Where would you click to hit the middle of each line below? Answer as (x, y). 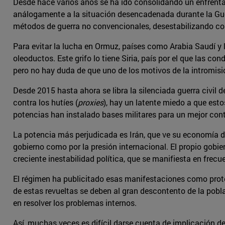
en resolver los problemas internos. (75, 203)
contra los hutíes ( (45, 102)
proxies (91, 102)
